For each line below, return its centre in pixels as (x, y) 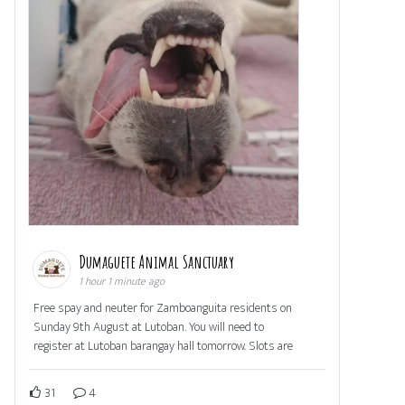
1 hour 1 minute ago (122, 281)
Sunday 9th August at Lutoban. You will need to (149, 326)
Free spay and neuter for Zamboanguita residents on (163, 307)
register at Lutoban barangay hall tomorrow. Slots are (163, 345)
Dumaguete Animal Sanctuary (158, 261)
